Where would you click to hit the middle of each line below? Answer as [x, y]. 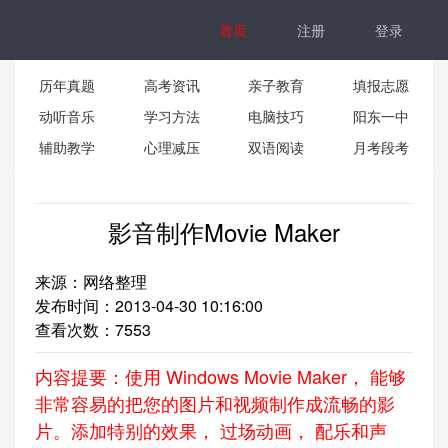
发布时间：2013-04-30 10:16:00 [149, 305]
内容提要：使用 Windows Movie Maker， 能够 [220, 376]
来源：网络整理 [91, 281]
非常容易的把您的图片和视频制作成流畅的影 [215, 403]
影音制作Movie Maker [224, 231]
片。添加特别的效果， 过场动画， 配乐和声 [211, 430]
